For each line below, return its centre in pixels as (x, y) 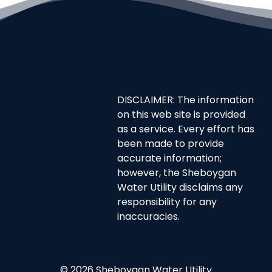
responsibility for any (167, 203)
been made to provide (171, 145)
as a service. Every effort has (186, 130)
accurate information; (170, 159)
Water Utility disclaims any (180, 189)
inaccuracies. (149, 218)
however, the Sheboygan (177, 174)
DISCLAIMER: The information (186, 101)
